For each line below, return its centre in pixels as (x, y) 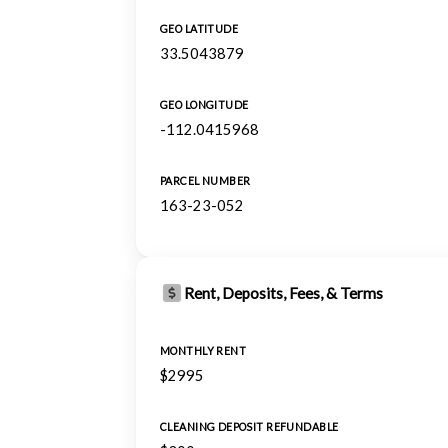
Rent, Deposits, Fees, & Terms (283, 293)
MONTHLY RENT (203, 351)
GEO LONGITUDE (204, 105)
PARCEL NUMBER (205, 181)
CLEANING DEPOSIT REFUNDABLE (249, 427)
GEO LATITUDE (199, 29)
